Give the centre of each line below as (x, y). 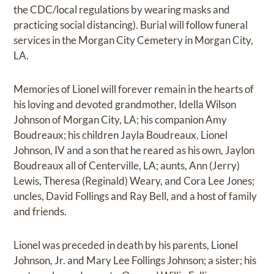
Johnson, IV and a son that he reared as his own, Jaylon (134, 150)
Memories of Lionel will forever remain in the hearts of (134, 89)
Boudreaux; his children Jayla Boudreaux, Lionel (121, 135)
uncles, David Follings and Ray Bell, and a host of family (135, 196)
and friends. (40, 211)
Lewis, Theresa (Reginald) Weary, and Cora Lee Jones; (134, 180)
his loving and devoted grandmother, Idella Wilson (125, 104)
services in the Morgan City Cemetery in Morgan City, (134, 40)
